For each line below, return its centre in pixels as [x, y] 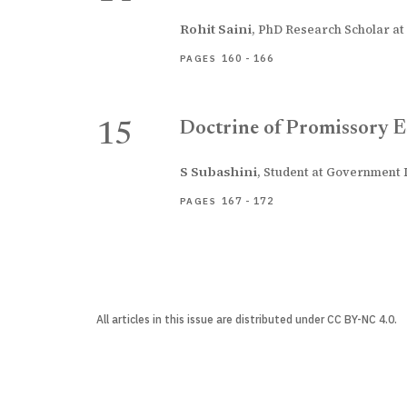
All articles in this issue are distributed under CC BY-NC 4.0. [247, 319]
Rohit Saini [216, 29]
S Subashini [218, 172]
